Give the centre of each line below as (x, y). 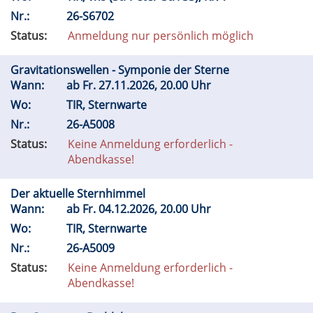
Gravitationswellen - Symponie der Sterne (121, 70)
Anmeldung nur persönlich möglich (161, 36)
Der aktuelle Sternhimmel (79, 194)
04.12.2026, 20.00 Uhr (156, 209)
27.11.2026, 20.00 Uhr (156, 85)
